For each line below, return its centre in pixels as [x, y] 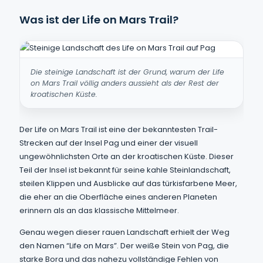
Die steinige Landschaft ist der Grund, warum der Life [127, 72]
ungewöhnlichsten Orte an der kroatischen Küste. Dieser [127, 156]
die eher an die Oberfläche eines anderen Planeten [118, 197]
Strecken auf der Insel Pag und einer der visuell [109, 143]
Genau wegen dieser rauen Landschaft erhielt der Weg [124, 232]
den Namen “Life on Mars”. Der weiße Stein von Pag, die [124, 246]
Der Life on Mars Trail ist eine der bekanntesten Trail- [119, 129]
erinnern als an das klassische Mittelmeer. [99, 210]
